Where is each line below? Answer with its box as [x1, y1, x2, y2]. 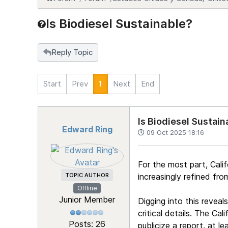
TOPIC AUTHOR [65, 172, 109, 179]
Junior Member [59, 194, 115, 205]
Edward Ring [62, 124, 112, 134]
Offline [77, 184, 97, 192]
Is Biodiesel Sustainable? [46, 16, 192, 31]
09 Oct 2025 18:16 [147, 128, 204, 136]
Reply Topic [51, 47, 93, 57]
